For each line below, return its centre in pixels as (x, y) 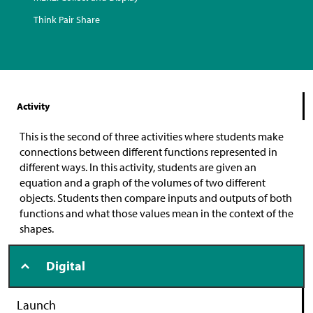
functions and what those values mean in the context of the (156, 213)
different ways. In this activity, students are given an (138, 167)
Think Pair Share (67, 19)
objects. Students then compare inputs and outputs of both (156, 197)
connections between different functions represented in (148, 151)
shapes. (37, 228)
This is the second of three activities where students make (152, 136)
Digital (66, 265)
